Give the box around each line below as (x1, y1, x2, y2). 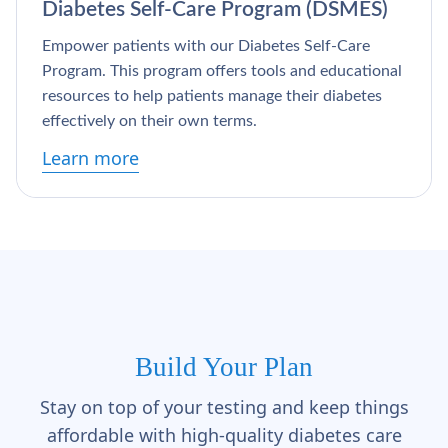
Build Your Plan (135, 352, 313, 383)
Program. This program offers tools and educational (42, 63, 402, 80)
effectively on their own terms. (42, 113, 257, 130)
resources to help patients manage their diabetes (42, 88, 382, 105)
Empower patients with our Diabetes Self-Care (42, 38, 370, 55)
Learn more (42, 146, 139, 171)
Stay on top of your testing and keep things (39, 395, 409, 420)
